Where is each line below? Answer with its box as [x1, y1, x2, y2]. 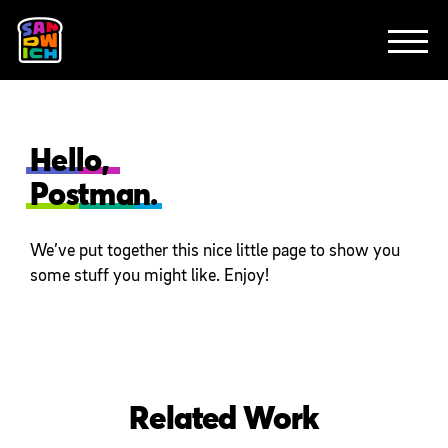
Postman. [30, 180, 158, 213]
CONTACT [160, 111, 288, 133]
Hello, [30, 146, 116, 179]
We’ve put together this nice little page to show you [30, 241, 400, 260]
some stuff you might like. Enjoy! [30, 266, 269, 285]
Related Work [129, 404, 319, 437]
